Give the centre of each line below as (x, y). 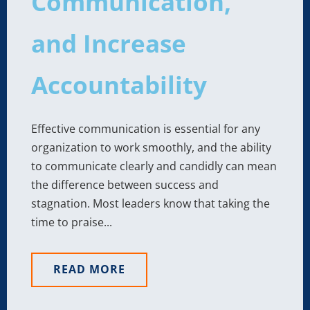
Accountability (119, 84)
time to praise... (72, 222)
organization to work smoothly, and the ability (151, 147)
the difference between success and (125, 184)
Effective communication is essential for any (146, 128)
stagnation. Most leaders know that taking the (151, 203)
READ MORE (89, 269)
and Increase (109, 43)
